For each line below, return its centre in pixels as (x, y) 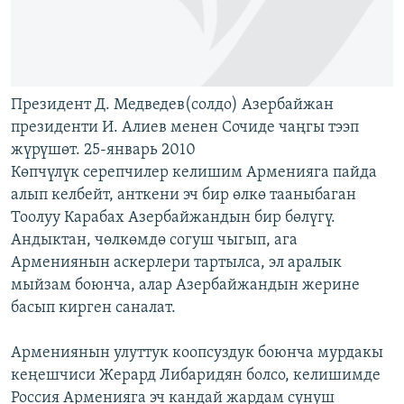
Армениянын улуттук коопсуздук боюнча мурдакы (197, 353)
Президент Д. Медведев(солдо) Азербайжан (172, 106)
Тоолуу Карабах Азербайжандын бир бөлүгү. (173, 218)
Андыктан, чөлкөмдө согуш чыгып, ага (154, 241)
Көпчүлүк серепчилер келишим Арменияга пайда (194, 173)
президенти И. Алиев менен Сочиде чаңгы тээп (185, 128)
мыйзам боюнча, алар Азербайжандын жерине (185, 286)
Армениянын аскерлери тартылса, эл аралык (176, 263)
